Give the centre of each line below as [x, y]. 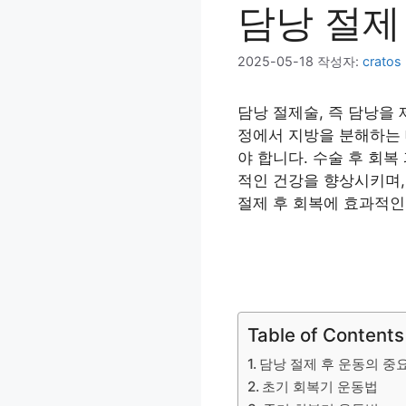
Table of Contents [326, 334]
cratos [382, 62]
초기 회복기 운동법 [320, 386]
